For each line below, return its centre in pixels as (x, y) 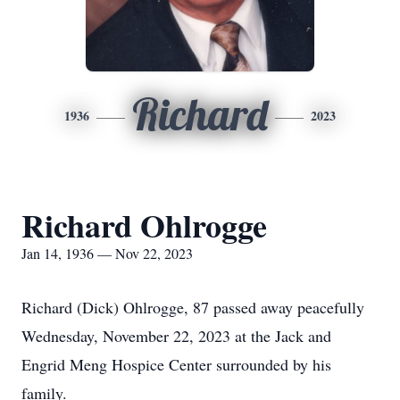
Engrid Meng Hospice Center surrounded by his (176, 364)
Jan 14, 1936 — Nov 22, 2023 (107, 253)
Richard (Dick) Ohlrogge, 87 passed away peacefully (193, 307)
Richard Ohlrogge (144, 225)
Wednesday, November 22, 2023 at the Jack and (176, 336)
